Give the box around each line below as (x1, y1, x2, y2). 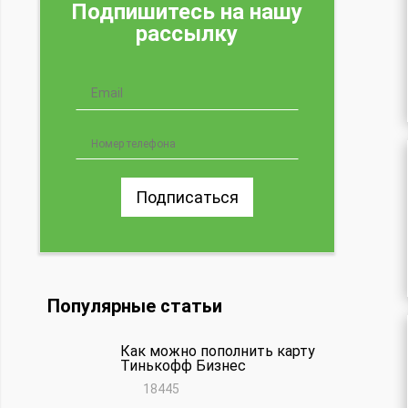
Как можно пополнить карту (120, 342, 315, 360)
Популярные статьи (47, 294, 222, 317)
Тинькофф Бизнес (120, 356, 246, 374)
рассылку (136, 20, 239, 46)
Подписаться (135, 187, 239, 207)
